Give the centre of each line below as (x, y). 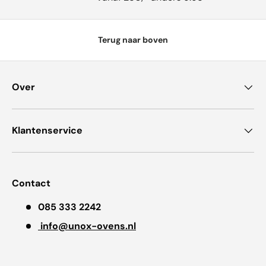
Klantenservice (47, 130)
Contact (31, 183)
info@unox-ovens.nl (87, 226)
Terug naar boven (133, 39)
